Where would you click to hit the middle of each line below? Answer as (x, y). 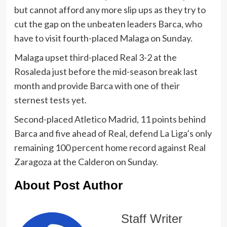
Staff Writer (152, 218)
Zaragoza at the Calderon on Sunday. (86, 161)
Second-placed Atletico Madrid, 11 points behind (110, 119)
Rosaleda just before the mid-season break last (106, 71)
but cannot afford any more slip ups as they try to (110, 9)
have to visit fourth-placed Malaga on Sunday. (103, 38)
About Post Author (68, 185)
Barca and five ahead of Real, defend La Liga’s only (113, 133)
